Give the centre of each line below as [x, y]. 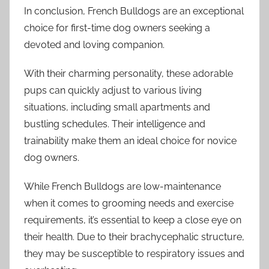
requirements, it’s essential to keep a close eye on [133, 220]
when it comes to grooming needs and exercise [129, 203]
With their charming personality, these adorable [128, 73]
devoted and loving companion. [94, 44]
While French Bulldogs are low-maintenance [122, 186]
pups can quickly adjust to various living [113, 90]
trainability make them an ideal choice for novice [130, 141]
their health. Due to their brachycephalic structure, [134, 237]
